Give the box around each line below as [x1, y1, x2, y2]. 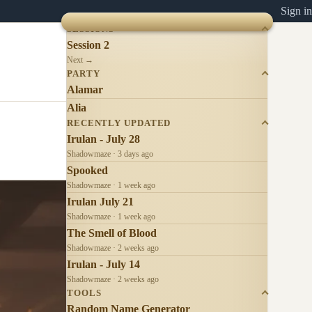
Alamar [67, 83, 103, 95]
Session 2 [67, 38, 109, 51]
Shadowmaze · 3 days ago [67, 148, 153, 159]
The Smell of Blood [67, 226, 157, 239]
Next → [67, 54, 93, 65]
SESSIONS [67, 24, 115, 34]
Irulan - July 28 [67, 132, 140, 145]
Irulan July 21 [67, 195, 134, 208]
